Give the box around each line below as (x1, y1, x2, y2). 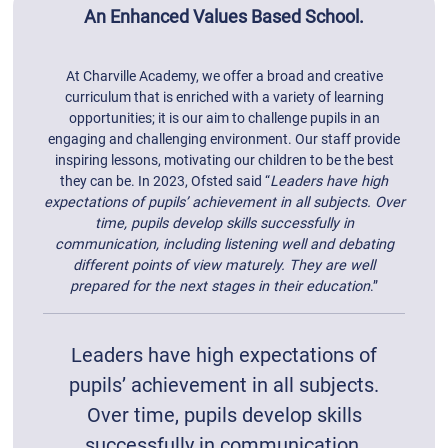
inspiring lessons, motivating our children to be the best (54, 152, 394, 169)
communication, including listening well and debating (54, 236, 394, 253)
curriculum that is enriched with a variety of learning (64, 89, 384, 106)
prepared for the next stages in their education (70, 278, 370, 295)
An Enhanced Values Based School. (84, 6, 364, 27)
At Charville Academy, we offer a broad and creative (65, 68, 383, 85)
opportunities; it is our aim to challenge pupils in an (68, 110, 380, 127)
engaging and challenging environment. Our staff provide (48, 131, 400, 148)
